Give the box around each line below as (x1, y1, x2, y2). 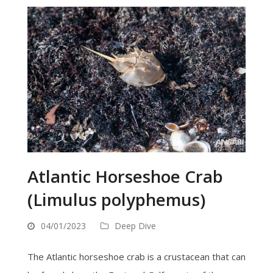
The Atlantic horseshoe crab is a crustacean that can (27, 250, 246, 263)
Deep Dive (114, 220, 156, 232)
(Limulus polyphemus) (27, 188, 205, 211)
